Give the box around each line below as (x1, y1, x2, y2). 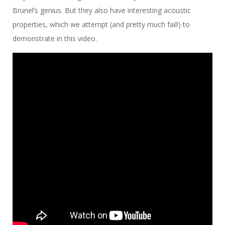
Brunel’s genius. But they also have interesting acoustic (13, 5, 191, 15)
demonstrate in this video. (13, 33, 97, 43)
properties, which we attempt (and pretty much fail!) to (13, 19, 190, 29)
